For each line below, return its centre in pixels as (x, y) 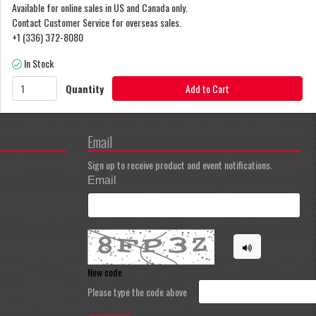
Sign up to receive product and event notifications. (180, 165)
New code (104, 272)
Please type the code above (137, 291)
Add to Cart (207, 89)
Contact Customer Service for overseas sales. (97, 22)
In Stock (39, 63)
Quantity (85, 89)
